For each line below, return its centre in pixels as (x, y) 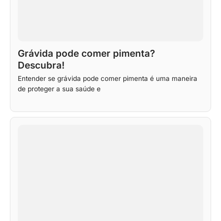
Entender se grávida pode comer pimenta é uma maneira (108, 78)
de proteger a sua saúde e (59, 89)
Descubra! (41, 65)
